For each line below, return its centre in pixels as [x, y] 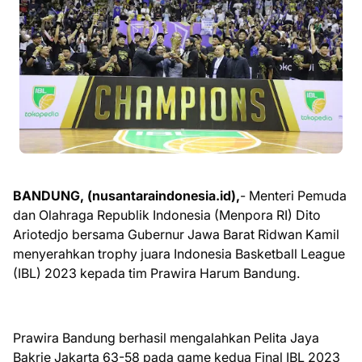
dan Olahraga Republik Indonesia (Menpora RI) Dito [167, 215]
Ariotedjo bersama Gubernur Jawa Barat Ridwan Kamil [176, 235]
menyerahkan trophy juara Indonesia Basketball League [179, 254]
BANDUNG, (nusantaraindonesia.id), [126, 196]
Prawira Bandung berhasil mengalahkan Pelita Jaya [166, 338]
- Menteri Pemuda [293, 196]
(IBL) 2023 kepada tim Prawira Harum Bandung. [156, 274]
